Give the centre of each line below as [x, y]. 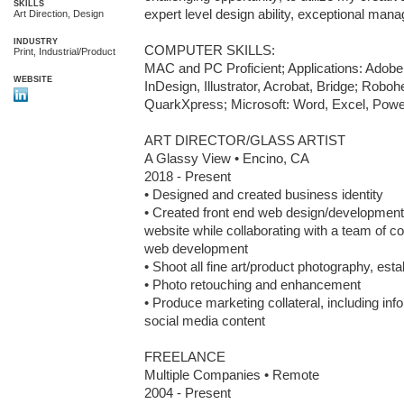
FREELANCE [185, 357]
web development [196, 248]
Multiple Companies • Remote [232, 375]
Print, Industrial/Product [64, 51]
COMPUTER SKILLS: [210, 50]
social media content [205, 321]
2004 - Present [188, 393]
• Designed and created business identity [264, 194]
